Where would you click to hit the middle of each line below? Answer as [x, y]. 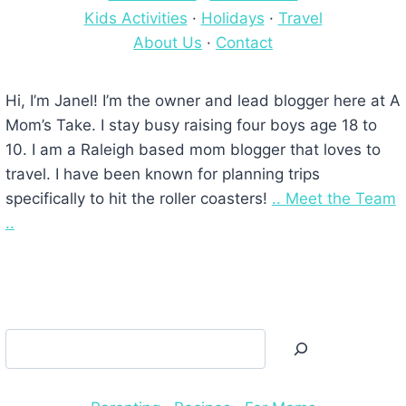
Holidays [232, 19]
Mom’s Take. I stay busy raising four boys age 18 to [191, 125]
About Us [168, 43]
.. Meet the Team [333, 198]
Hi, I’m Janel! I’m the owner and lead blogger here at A [203, 100]
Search [227, 339]
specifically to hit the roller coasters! [138, 198]
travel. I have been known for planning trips [162, 174]
